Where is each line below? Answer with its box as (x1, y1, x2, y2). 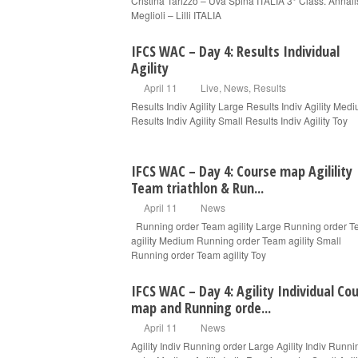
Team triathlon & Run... (131, 178, 264, 197)
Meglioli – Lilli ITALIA (131, 8, 221, 22)
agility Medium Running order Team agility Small (131, 233, 341, 247)
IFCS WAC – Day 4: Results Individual (131, 42, 340, 61)
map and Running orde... (131, 298, 271, 317)
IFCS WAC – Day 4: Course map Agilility (131, 161, 352, 181)
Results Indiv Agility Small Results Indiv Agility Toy (131, 113, 348, 127)
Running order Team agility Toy (131, 248, 266, 261)
